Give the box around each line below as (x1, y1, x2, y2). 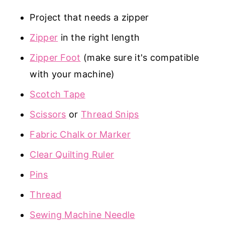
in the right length (58, 32, 140, 43)
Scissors (30, 108, 66, 120)
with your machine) (30, 68, 115, 79)
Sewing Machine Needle (30, 209, 135, 220)
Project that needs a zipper (30, 12, 149, 23)
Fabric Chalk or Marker (30, 129, 131, 140)
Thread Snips (81, 108, 139, 120)
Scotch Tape (30, 88, 85, 99)
